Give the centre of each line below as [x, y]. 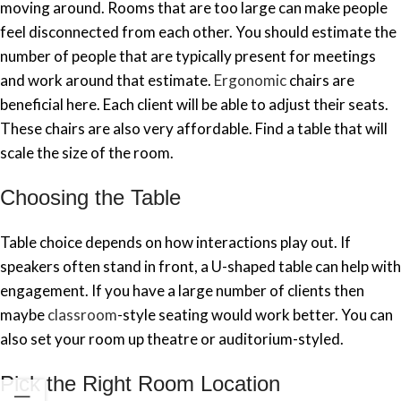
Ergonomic [250, 81]
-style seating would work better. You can [255, 315]
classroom [82, 315]
